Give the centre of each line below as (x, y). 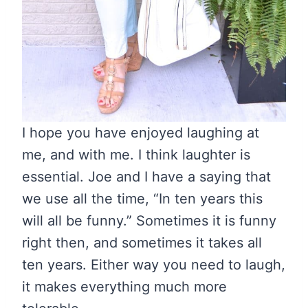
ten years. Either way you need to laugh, (154, 264)
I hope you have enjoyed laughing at (141, 132)
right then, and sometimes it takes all (142, 242)
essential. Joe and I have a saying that (146, 176)
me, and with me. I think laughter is (136, 154)
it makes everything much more (124, 286)
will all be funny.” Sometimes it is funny (149, 220)
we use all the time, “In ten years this (142, 198)
